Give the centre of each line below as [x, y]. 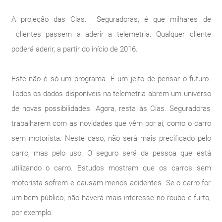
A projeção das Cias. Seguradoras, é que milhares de [111, 19]
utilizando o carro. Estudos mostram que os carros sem [111, 168]
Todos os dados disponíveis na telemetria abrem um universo [111, 93]
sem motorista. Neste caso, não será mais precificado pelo [111, 138]
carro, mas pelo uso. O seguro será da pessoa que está [111, 153]
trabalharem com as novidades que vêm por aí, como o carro [111, 123]
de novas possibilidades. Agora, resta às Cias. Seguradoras [111, 108]
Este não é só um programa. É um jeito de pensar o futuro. [111, 79]
